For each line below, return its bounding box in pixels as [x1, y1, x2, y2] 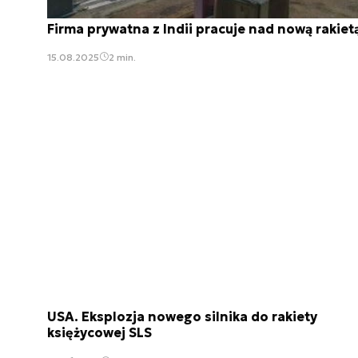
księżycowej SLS [47, 324, 152, 341]
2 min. [109, 50, 136, 63]
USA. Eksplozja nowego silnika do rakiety [47, 308, 317, 325]
